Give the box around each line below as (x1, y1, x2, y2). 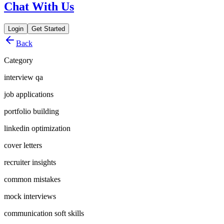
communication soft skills (4, 209, 84, 218)
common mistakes (4, 175, 60, 184)
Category (4, 56, 33, 65)
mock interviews (4, 192, 56, 201)
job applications (4, 90, 53, 99)
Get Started (31, 25, 65, 33)
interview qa (4, 73, 43, 82)
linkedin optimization (4, 124, 70, 133)
